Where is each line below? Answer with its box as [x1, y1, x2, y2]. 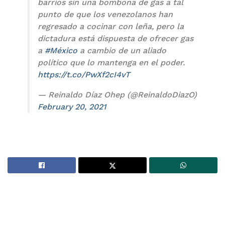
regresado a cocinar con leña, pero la [38, 21, 184, 31]
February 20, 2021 [38, 101, 106, 111]
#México [45, 45, 77, 55]
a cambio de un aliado [77, 45, 166, 55]
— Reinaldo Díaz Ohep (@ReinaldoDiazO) [38, 89, 197, 99]
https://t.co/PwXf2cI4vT [38, 69, 130, 79]
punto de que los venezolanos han [38, 9, 173, 19]
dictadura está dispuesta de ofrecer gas [38, 33, 193, 43]
